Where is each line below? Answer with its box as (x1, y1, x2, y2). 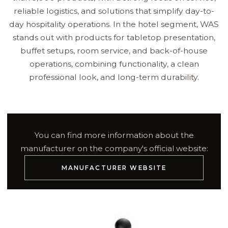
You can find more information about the (34, 130, 194, 140)
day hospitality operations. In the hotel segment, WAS (9, 19, 219, 30)
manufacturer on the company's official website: (20, 144, 208, 154)
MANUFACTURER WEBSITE (61, 164, 167, 172)
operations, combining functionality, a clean (29, 59, 199, 69)
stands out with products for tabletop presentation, (13, 33, 215, 43)
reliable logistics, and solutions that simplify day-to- (14, 6, 214, 16)
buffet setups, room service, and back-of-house (20, 46, 208, 56)
